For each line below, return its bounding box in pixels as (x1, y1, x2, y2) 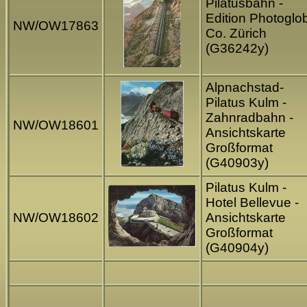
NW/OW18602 (13, 210, 99, 225)
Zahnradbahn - (206, 110, 293, 125)
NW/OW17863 (13, 19, 99, 34)
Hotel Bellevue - (206, 195, 299, 210)
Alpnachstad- (206, 80, 284, 95)
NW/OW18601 (13, 118, 99, 133)
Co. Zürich (206, 26, 267, 41)
